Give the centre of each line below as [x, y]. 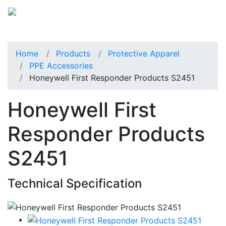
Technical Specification [75, 183]
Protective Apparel [144, 53]
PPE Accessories [61, 65]
